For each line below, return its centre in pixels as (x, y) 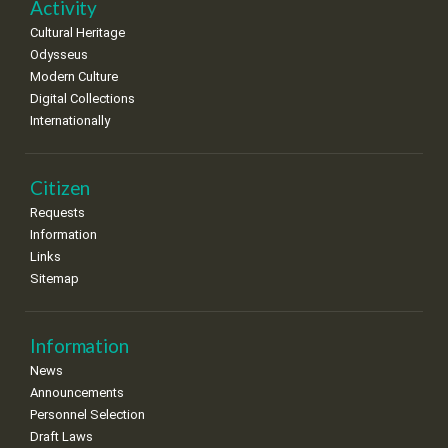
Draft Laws (61, 436)
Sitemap (54, 278)
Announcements (77, 392)
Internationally (70, 120)
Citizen (60, 187)
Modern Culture (74, 76)
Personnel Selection (87, 414)
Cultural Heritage (77, 32)
